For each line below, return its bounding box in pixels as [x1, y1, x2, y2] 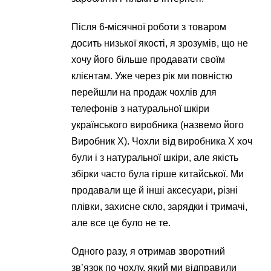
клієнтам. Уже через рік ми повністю [71, 71, 233, 81]
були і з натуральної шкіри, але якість [71, 152, 239, 163]
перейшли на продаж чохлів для [71, 87, 217, 97]
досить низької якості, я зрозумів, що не [71, 38, 249, 48]
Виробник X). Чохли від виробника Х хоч [71, 136, 253, 146]
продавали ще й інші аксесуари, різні [71, 185, 238, 195]
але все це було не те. [71, 218, 171, 228]
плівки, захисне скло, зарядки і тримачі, [71, 201, 248, 212]
